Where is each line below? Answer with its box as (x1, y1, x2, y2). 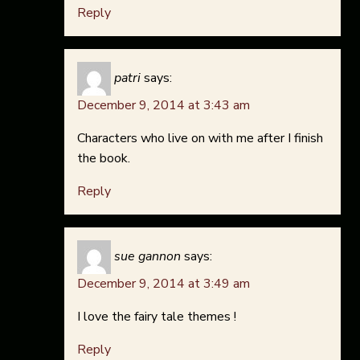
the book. (77, 149, 130, 168)
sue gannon (114, 247, 181, 266)
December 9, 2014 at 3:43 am (77, 96, 250, 115)
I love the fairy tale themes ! (77, 308, 236, 326)
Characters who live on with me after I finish (77, 129, 323, 148)
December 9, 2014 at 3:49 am (77, 275, 250, 293)
